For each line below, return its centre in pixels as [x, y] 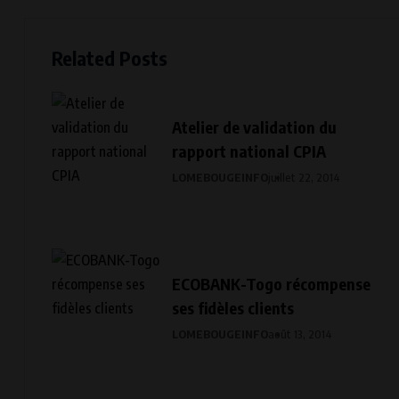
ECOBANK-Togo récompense [272, 284]
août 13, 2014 [300, 334]
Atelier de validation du [254, 127]
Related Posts [110, 58]
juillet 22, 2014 [304, 178]
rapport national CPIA [249, 151]
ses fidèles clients [233, 308]
